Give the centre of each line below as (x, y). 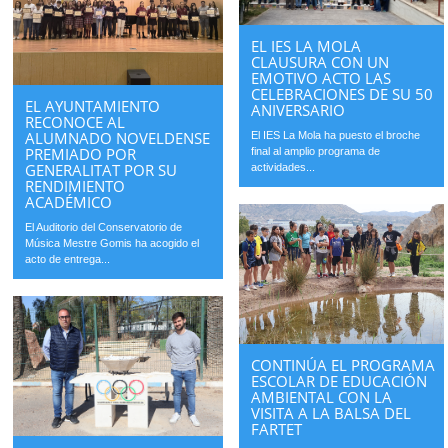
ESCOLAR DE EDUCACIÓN (339, 381)
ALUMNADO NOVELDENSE (118, 137)
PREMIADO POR (81, 153)
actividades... (283, 167)
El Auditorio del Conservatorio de (104, 226)
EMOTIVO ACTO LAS (321, 78)
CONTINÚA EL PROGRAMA (343, 365)
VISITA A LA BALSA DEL (331, 413)
